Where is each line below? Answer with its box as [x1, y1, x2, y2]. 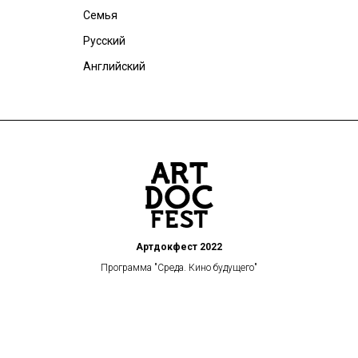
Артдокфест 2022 [136, 241, 222, 253]
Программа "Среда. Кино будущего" [101, 262, 257, 273]
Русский [82, 34, 125, 47]
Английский [82, 60, 145, 73]
